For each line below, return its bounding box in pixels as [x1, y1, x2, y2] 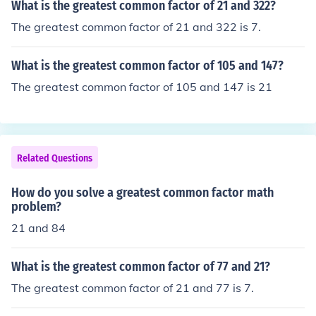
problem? [11, 199, 61, 214]
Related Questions [17, 152, 92, 164]
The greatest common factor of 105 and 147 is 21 [11, 80, 272, 94]
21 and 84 [11, 221, 66, 235]
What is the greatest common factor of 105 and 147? [11, 58, 284, 73]
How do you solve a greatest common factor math [11, 185, 274, 200]
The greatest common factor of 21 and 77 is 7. [11, 281, 254, 295]
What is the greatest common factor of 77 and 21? [11, 259, 270, 274]
